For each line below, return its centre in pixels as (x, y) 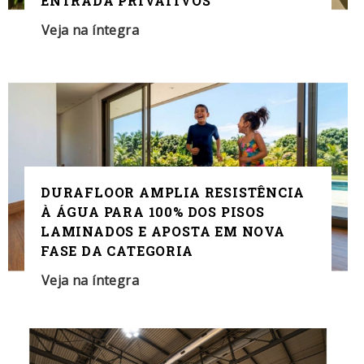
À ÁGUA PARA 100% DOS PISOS (153, 212)
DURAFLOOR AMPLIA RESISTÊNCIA (173, 193)
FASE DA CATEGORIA (117, 251)
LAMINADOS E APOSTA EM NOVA (163, 232)
